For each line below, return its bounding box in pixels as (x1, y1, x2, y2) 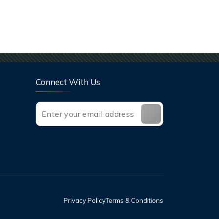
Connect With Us (36, 76, 100, 87)
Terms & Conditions (106, 196, 163, 204)
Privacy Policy (64, 196, 106, 204)
